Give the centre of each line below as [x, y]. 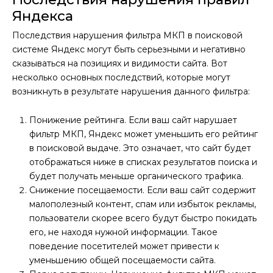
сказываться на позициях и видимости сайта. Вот [120, 63]
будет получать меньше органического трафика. [136, 176]
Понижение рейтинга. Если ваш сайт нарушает [133, 120]
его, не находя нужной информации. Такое [123, 232]
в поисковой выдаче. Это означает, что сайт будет [140, 148]
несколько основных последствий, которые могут [121, 77]
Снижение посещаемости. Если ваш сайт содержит [143, 190]
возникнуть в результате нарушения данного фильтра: [131, 91]
